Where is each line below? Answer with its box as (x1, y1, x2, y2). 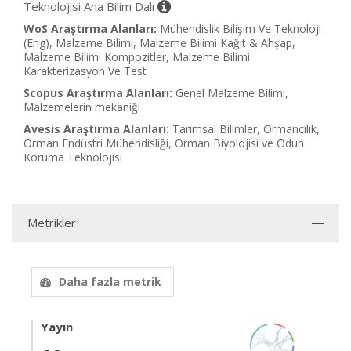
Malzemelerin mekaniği (24, 100, 140, 114)
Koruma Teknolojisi (24, 150, 122, 165)
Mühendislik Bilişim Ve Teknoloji (160, 21, 321, 36)
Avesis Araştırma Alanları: (24, 121, 169, 136)
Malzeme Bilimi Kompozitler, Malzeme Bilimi (24, 49, 250, 64)
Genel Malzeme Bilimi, (175, 85, 288, 100)
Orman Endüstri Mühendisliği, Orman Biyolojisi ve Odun (24, 136, 304, 150)
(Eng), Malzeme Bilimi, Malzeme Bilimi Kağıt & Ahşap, (24, 35, 295, 50)
